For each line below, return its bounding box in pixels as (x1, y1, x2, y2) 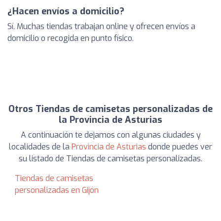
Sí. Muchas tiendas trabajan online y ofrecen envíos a (7, 21, 195, 32)
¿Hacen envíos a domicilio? (7, 5, 124, 17)
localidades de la (9, 141, 72, 152)
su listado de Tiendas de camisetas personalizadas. (19, 153, 202, 164)
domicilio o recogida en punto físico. (7, 33, 134, 43)
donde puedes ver (146, 141, 212, 152)
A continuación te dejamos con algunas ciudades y (20, 129, 201, 140)
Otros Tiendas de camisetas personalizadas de (8, 103, 213, 115)
